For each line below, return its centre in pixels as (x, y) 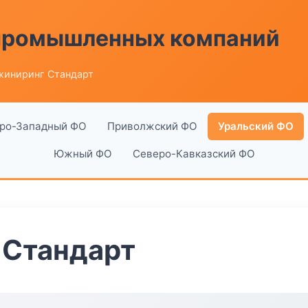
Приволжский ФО (152, 126)
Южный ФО (82, 154)
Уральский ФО (255, 126)
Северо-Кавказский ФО (194, 154)
